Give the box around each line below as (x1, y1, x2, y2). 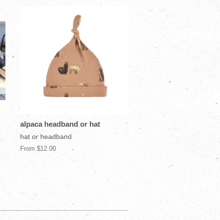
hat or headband (20, 132, 72, 140)
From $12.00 (20, 144, 56, 152)
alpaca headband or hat (20, 119, 100, 128)
